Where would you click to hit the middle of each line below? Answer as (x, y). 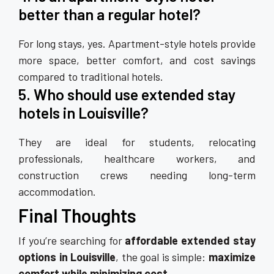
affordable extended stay (191, 241)
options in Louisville (67, 257)
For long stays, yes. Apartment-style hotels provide (137, 44)
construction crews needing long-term (137, 175)
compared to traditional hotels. (91, 77)
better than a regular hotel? (109, 14)
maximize (232, 257)
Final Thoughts (77, 216)
